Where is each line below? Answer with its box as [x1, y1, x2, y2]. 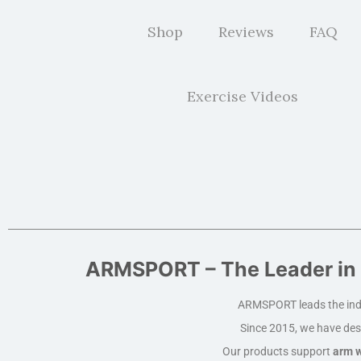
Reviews [218, 23, 275, 41]
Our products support [222, 345, 333, 358]
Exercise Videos [187, 87, 299, 106]
